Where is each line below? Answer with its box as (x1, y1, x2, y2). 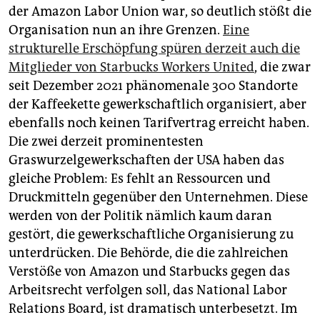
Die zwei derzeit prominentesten (9, 133, 204, 149)
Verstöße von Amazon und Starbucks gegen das (9, 263, 290, 279)
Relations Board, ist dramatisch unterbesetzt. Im (9, 300, 297, 316)
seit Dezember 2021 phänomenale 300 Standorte (9, 77, 298, 94)
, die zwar (254, 59, 311, 75)
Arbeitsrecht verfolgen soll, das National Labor (9, 281, 287, 298)
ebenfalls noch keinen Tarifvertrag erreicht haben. (9, 114, 309, 131)
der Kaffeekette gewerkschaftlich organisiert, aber (9, 96, 306, 112)
